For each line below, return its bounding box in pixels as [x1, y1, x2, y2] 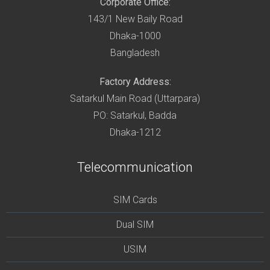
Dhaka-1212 [109, 126, 161, 138]
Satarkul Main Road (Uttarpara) [70, 92, 200, 104]
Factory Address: [99, 75, 171, 87]
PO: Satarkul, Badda [93, 109, 177, 121]
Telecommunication [77, 159, 193, 175]
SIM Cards [113, 193, 157, 206]
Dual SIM [116, 218, 154, 230]
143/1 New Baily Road [87, 13, 183, 25]
